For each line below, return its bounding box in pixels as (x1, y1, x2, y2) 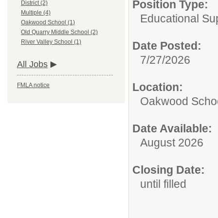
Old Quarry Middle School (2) (21, 29, 98, 36)
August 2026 (140, 136, 203, 149)
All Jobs (17, 59, 48, 70)
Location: (132, 81, 183, 93)
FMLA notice (17, 82, 50, 89)
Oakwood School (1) (21, 19, 75, 26)
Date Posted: (132, 39, 201, 52)
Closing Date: (132, 163, 205, 176)
